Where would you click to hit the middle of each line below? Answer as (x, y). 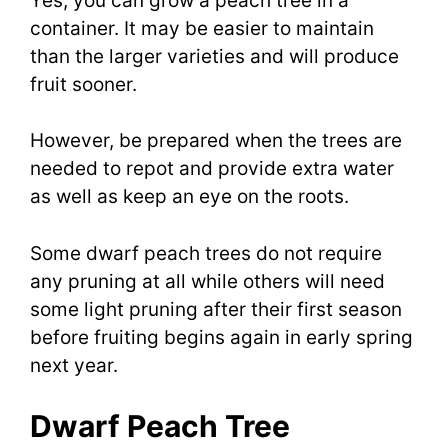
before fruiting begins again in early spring (221, 337)
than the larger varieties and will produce (214, 56)
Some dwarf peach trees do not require (206, 253)
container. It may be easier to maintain (202, 28)
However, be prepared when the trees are (216, 141)
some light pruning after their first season (216, 309)
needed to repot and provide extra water (212, 169)
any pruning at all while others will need (207, 281)
